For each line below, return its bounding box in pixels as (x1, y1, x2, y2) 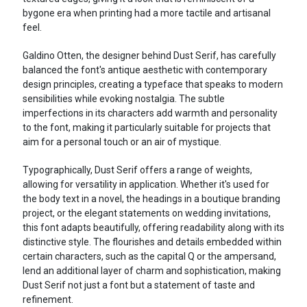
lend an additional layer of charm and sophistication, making (22, 265, 281, 277)
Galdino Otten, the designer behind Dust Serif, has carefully (22, 50, 276, 62)
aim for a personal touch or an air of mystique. (22, 136, 221, 148)
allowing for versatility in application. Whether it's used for (22, 179, 269, 191)
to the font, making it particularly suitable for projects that (22, 122, 271, 134)
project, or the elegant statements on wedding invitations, (22, 208, 271, 219)
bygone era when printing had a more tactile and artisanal (22, 8, 271, 19)
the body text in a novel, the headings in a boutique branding (22, 193, 280, 205)
